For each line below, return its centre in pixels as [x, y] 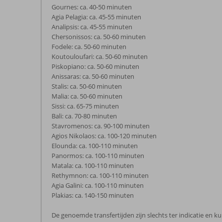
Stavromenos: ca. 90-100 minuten [101, 126]
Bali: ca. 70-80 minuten [84, 116]
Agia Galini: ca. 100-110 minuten [98, 185]
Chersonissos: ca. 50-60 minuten [99, 37]
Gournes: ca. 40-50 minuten [92, 7]
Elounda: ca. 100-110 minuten [95, 146]
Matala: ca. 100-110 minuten [93, 166]
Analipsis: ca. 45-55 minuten [92, 27]
